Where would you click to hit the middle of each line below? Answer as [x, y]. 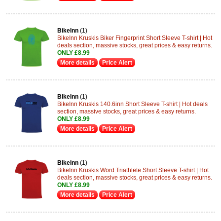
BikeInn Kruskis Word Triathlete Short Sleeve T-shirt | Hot [133, 170]
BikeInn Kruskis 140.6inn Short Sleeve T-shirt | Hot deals [132, 104]
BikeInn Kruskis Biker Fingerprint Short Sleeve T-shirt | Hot [135, 38]
